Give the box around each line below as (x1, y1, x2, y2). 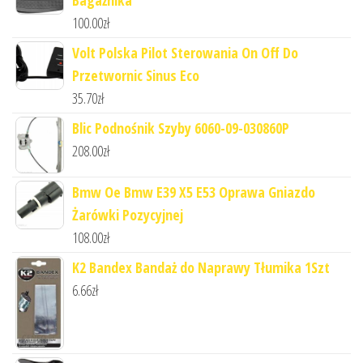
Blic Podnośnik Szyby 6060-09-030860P (72, 117, 289, 138)
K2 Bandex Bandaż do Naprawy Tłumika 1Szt (72, 257, 330, 277)
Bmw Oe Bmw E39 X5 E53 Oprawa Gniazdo (72, 181, 315, 202)
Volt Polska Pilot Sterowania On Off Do (72, 42, 298, 62)
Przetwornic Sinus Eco (72, 65, 199, 85)
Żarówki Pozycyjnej (72, 204, 183, 224)
